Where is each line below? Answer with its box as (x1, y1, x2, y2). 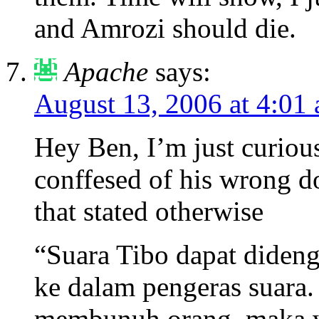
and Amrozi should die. (34, 13, 296, 44)
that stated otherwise (34, 196, 263, 227)
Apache (64, 56, 148, 88)
